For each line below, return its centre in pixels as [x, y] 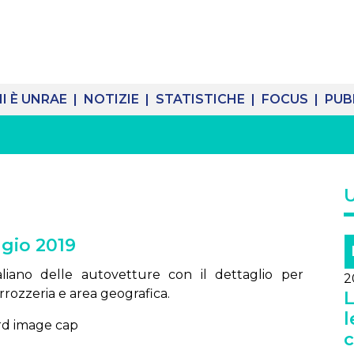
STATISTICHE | [207, 99]
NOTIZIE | [118, 99]
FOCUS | [292, 99]
